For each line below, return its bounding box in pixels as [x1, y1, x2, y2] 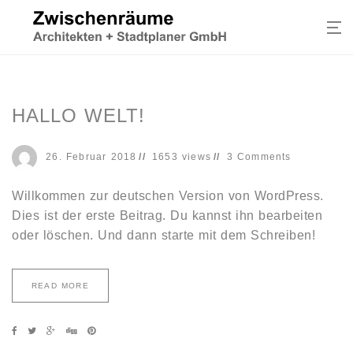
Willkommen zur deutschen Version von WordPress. [12, 188, 324, 203]
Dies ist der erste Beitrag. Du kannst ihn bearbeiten [12, 208, 322, 222]
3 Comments [226, 151, 292, 162]
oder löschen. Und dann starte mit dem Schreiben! [12, 228, 315, 242]
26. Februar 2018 [46, 151, 137, 162]
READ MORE [32, 281, 89, 290]
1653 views [152, 151, 212, 162]
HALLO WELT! [12, 105, 145, 126]
